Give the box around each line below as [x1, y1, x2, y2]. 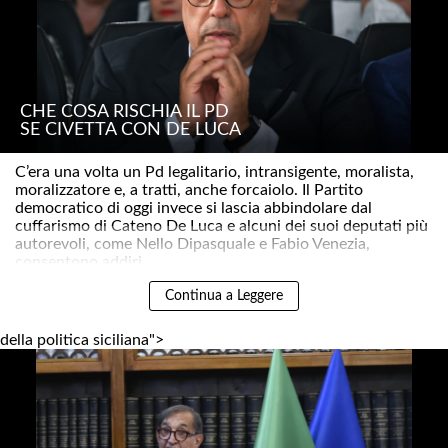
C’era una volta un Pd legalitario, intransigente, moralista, [15, 164, 414, 181]
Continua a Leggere [165, 289, 283, 304]
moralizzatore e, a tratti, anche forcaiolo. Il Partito [15, 182, 363, 199]
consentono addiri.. [15, 254, 150, 271]
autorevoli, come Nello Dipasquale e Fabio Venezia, [15, 236, 370, 253]
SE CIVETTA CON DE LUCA [20, 121, 241, 140]
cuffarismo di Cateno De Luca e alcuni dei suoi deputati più [15, 218, 428, 235]
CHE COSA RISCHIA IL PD [20, 103, 229, 122]
